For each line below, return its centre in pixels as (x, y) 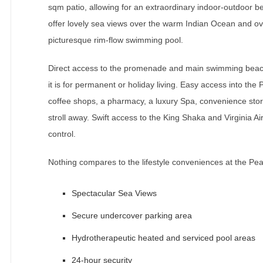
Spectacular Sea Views (114, 193)
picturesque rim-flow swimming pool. (116, 40)
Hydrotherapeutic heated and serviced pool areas (163, 237)
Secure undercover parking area (132, 215)
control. (62, 134)
